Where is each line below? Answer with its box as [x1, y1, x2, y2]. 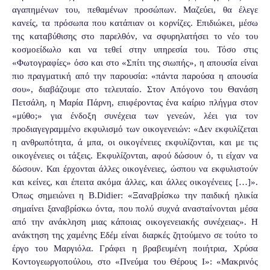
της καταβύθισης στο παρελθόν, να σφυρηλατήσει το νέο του [12, 31, 258, 41]
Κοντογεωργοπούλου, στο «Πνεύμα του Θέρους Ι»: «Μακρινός [12, 256, 258, 266]
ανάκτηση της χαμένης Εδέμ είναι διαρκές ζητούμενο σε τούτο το [12, 230, 258, 240]
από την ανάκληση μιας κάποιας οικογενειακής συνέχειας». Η [12, 216, 258, 227]
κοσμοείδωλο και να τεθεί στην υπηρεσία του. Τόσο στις [12, 44, 258, 54]
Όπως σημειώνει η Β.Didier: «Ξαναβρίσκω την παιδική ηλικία [12, 190, 258, 200]
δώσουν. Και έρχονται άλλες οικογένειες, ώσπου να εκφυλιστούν [12, 163, 258, 174]
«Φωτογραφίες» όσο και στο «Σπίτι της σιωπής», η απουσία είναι [12, 57, 258, 67]
